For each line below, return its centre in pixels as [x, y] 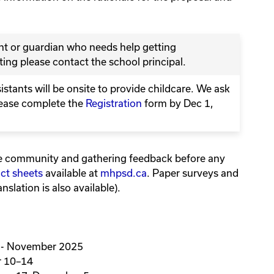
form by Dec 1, [178, 103]
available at [72, 173]
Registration [113, 103]
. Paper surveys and [193, 173]
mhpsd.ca [124, 173]
